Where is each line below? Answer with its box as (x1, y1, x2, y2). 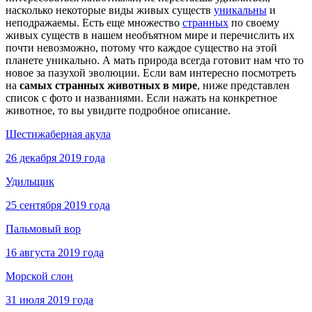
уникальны (214, 4, 267, 17)
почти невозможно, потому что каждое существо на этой (6, 42, 277, 54)
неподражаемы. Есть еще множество (6, 17, 182, 29)
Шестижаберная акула (6, 128, 111, 141)
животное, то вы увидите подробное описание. (6, 104, 231, 117)
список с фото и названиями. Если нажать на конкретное (6, 92, 277, 104)
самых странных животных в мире (19, 79, 197, 92)
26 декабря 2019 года (6, 152, 105, 164)
